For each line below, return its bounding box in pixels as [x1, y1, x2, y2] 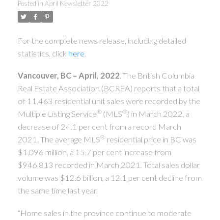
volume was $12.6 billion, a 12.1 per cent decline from [17, 173, 202, 183]
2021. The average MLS [17, 135, 100, 144]
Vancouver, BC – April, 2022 [17, 71, 120, 81]
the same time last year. [17, 186, 99, 195]
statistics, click [17, 48, 68, 58]
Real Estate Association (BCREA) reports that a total [17, 83, 199, 93]
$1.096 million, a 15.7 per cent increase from [17, 147, 171, 157]
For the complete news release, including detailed [17, 35, 186, 45]
